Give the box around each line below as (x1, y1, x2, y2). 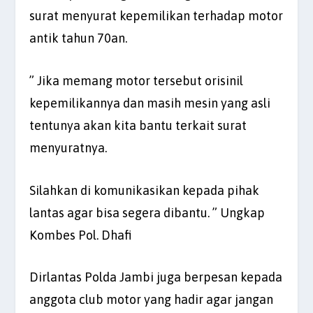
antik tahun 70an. (29, 31, 128, 46)
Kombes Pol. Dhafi (29, 227, 133, 242)
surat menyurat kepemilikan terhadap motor (29, 8, 284, 24)
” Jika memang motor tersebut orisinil (29, 73, 244, 88)
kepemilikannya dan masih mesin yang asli (29, 95, 271, 110)
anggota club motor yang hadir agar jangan (29, 292, 274, 307)
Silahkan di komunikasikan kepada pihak (29, 182, 260, 198)
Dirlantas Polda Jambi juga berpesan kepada (29, 270, 283, 285)
